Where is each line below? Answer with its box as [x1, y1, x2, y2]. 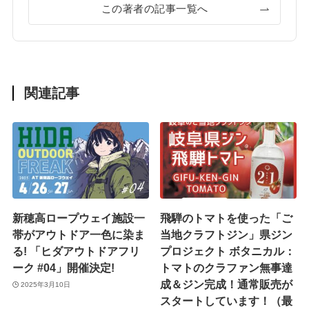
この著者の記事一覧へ [101, 3, 208, 15]
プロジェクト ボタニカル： [160, 245, 296, 258]
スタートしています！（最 [160, 295, 293, 308]
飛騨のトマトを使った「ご [160, 212, 293, 225]
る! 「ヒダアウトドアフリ [12, 245, 140, 258]
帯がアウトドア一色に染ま [12, 228, 145, 241]
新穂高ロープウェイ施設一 [12, 212, 145, 225]
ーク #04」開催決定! [12, 261, 114, 275]
